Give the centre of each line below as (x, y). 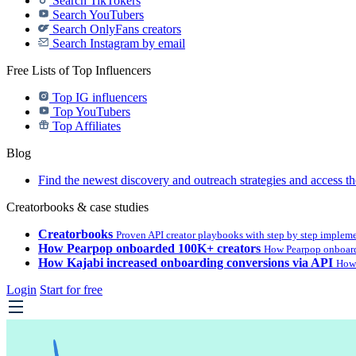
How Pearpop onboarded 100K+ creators (149, 248)
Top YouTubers (90, 112)
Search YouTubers (97, 15)
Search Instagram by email (117, 43)
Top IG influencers (98, 97)
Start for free (71, 290)
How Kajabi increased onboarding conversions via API (186, 263)
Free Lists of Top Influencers (79, 70)
